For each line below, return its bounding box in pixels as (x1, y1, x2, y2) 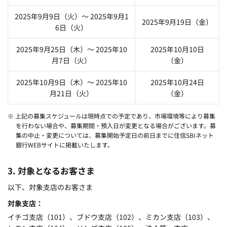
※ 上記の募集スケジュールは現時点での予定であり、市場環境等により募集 (8, 111, 215, 120)
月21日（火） (50, 88, 93, 98)
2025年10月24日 (150, 77, 204, 87)
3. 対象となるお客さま (8, 164, 95, 177)
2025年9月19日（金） (141, 16, 213, 27)
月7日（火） (52, 55, 91, 65)
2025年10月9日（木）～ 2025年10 (16, 77, 127, 87)
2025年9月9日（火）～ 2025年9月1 (14, 11, 129, 21)
